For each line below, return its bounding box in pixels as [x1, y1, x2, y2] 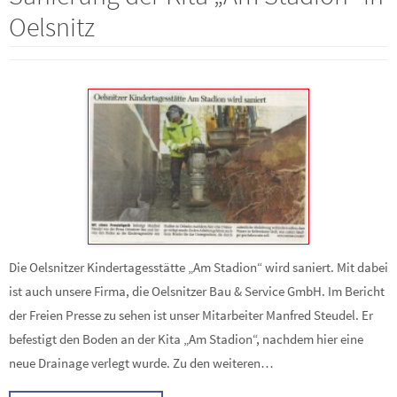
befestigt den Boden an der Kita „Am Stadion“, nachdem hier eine [9, 331, 363, 348]
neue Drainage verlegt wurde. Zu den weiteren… [9, 354, 274, 372]
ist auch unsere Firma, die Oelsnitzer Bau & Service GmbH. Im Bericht [9, 283, 385, 300]
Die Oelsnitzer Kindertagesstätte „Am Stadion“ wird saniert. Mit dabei [9, 259, 388, 276]
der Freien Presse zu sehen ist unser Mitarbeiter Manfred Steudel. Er [9, 307, 373, 324]
